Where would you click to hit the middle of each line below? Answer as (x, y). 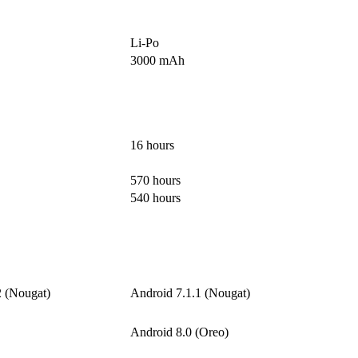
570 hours (155, 181)
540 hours (155, 198)
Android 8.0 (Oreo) (179, 332)
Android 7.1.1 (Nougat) (190, 293)
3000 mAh (157, 61)
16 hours (152, 145)
